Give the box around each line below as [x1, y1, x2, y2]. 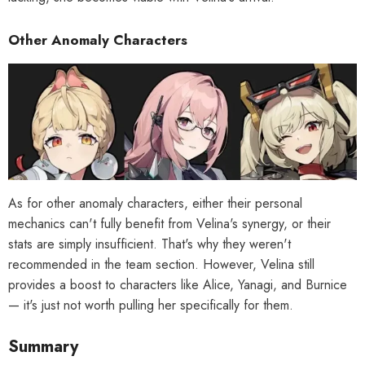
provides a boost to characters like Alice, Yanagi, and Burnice [8, 275, 347, 294]
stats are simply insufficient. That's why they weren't [8, 234, 291, 253]
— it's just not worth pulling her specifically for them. [8, 295, 293, 314]
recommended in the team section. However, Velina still [8, 254, 314, 274]
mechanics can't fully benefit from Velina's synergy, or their [8, 213, 331, 233]
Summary [8, 334, 78, 358]
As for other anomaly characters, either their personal [8, 193, 302, 213]
